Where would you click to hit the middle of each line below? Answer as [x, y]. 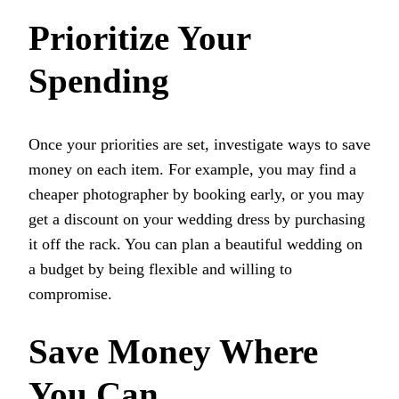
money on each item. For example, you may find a [192, 169]
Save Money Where [173, 351]
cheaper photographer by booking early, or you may [196, 194]
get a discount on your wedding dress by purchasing [197, 219]
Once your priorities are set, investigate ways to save [199, 144]
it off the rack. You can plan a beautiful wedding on [195, 244]
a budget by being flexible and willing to [160, 269]
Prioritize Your [139, 38]
